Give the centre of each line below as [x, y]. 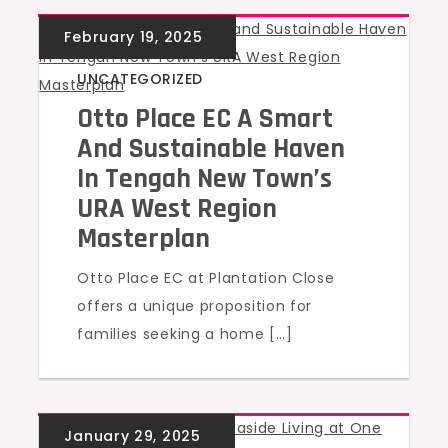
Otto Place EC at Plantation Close [206, 278]
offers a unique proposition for [195, 306]
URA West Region [177, 209]
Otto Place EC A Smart [205, 119]
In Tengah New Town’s [205, 179]
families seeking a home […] [185, 334]
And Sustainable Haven [211, 149]
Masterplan [144, 239]
